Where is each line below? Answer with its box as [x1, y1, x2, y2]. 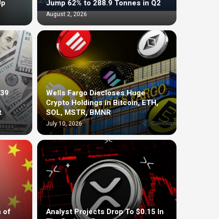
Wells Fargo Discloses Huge [46, 87, 145, 98]
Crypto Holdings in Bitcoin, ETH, [46, 97, 158, 108]
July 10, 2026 [46, 119, 82, 128]
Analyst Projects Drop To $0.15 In [46, 206, 164, 217]
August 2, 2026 [46, 10, 87, 19]
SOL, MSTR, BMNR [46, 107, 111, 118]
